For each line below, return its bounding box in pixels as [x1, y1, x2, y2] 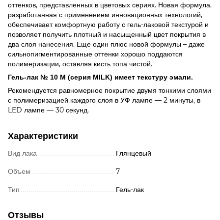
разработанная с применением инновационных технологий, [8, 10, 202, 19]
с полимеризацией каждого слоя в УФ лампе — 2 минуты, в [8, 95, 200, 105]
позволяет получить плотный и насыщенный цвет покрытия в [8, 29, 206, 39]
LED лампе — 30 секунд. [8, 105, 89, 114]
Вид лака [8, 148, 37, 158]
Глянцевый [116, 148, 151, 158]
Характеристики [8, 131, 78, 141]
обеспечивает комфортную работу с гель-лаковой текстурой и [8, 20, 209, 29]
